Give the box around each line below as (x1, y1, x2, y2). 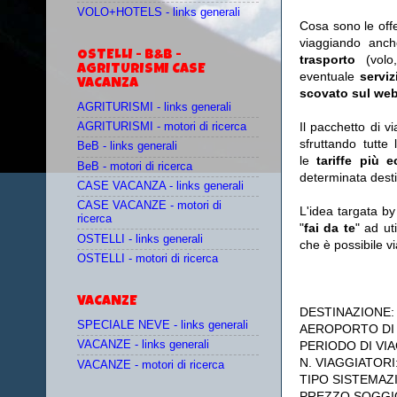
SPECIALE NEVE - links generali (77, 319, 248, 332)
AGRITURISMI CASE (77, 62, 206, 77)
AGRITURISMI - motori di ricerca (77, 121, 246, 134)
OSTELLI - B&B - (77, 48, 182, 63)
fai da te (304, 221, 355, 236)
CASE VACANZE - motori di (77, 199, 222, 213)
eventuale (300, 69, 360, 84)
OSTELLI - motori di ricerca (77, 252, 218, 265)
